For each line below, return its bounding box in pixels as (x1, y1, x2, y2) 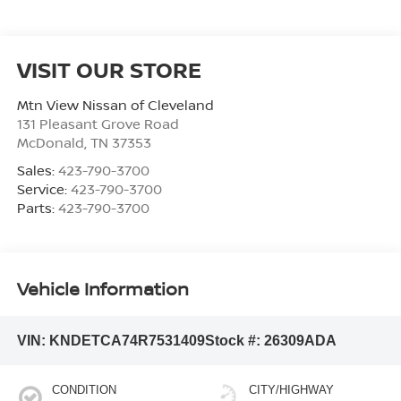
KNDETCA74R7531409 (48, 332, 205, 348)
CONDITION (51, 383, 116, 397)
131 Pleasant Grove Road (16, 114, 179, 132)
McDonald (16, 132, 84, 151)
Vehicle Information (16, 277, 189, 302)
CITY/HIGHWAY (249, 383, 334, 397)
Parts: (16, 198, 58, 217)
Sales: (16, 160, 58, 179)
